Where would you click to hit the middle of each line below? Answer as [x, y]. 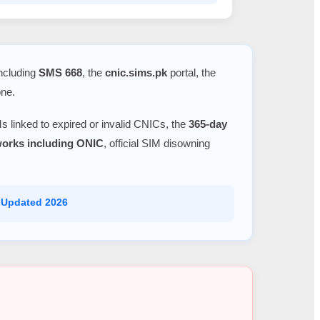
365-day [208, 124]
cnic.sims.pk [136, 72]
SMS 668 [60, 72]
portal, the [191, 72]
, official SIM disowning [157, 143]
